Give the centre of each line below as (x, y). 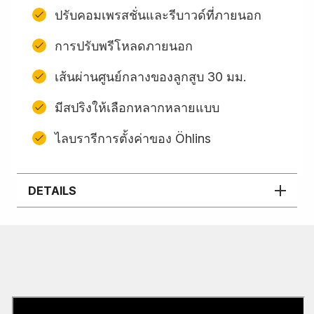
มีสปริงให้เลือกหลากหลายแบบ (137, 107)
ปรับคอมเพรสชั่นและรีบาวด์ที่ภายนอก (158, 15)
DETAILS (52, 190)
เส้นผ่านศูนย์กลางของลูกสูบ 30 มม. (150, 76)
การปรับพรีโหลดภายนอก (124, 46)
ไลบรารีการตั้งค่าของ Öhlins (133, 138)
